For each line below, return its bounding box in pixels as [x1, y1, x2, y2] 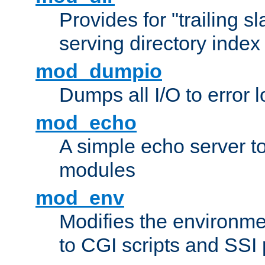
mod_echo [35, 111, 137, 134]
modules [59, 159, 135, 182]
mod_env [35, 186, 124, 209]
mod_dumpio [35, 60, 162, 83]
